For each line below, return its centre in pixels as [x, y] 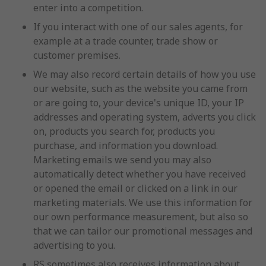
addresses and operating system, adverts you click [145, 117]
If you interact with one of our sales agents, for [138, 27]
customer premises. [77, 55]
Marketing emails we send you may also [122, 160]
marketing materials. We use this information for [143, 202]
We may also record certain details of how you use [145, 74]
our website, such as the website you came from [140, 88]
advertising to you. [74, 245]
